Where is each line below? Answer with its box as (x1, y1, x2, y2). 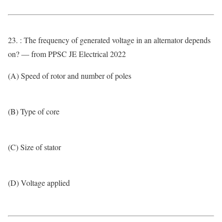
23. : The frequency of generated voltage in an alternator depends (8, 35, 211, 45)
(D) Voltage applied (8, 177, 70, 188)
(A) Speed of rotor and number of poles (8, 70, 131, 81)
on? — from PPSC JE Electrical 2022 (8, 49, 126, 59)
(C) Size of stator (8, 142, 61, 152)
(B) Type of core (8, 106, 59, 116)
